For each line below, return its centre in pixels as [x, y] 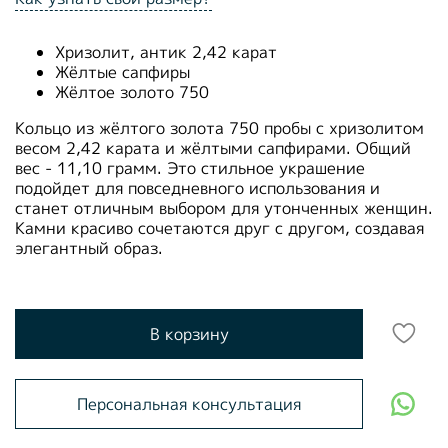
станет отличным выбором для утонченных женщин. [224, 207]
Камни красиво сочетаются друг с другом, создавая [219, 227]
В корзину [189, 333]
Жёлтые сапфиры [122, 71]
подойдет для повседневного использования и [197, 187]
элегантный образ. [89, 247]
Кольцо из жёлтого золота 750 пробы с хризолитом [219, 127]
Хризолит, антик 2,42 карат [166, 51]
